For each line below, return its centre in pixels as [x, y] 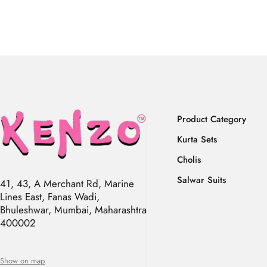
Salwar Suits [201, 180]
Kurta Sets [197, 139]
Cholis [189, 160]
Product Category [212, 119]
